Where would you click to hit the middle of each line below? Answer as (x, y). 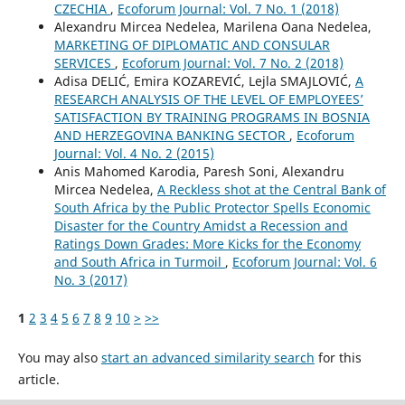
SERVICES (84, 62)
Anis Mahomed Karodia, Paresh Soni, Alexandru (199, 171)
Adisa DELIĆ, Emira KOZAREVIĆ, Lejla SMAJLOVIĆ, (204, 80)
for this (338, 357)
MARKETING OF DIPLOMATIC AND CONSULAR (192, 44)
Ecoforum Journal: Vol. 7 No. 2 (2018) (232, 62)
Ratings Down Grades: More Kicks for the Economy (207, 243)
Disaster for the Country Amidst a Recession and (201, 225)
